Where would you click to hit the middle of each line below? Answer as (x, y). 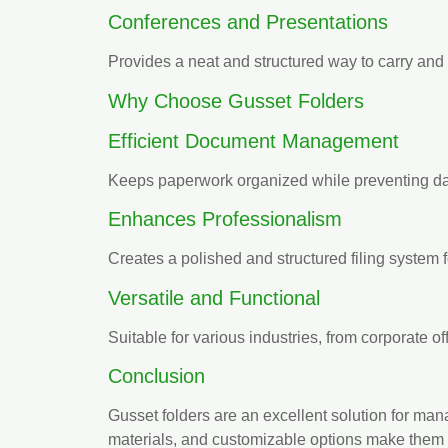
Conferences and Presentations (248, 22)
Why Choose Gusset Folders (236, 100)
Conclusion (156, 375)
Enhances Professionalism (225, 219)
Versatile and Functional (214, 297)
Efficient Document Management (253, 140)
